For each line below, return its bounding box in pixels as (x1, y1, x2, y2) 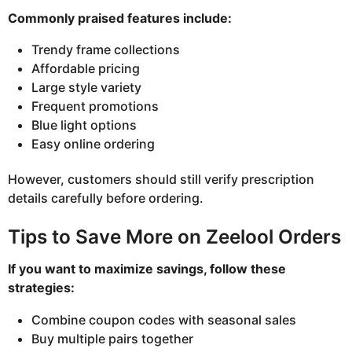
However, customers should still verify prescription (8, 170, 314, 187)
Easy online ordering (31, 136, 155, 152)
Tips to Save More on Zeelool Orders (8, 225, 341, 249)
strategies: (8, 280, 75, 296)
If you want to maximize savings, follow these (8, 261, 286, 277)
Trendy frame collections (31, 42, 180, 58)
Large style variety (31, 79, 141, 96)
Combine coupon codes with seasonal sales (31, 311, 296, 328)
